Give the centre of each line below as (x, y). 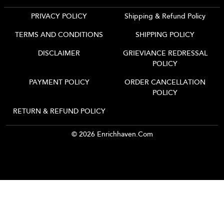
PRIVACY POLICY (59, 16)
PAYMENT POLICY (59, 82)
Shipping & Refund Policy (165, 16)
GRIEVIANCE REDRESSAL (165, 53)
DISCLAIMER (59, 53)
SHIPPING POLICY (165, 35)
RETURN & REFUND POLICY (59, 111)
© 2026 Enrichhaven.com (112, 134)
